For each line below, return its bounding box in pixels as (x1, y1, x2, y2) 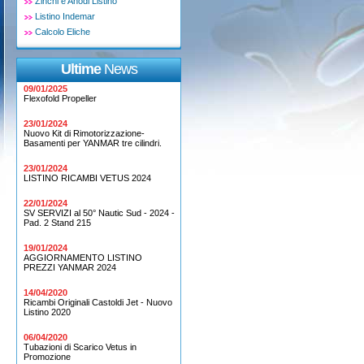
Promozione (23, 352, 71, 362)
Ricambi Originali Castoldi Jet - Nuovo (23, 297, 172, 307)
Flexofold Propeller (23, 93, 97, 103)
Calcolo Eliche (35, 27, 90, 37)
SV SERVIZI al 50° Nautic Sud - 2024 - (23, 208, 175, 218)
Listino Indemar (35, 11, 95, 21)
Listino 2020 (23, 307, 71, 317)
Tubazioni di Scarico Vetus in (23, 342, 136, 352)
